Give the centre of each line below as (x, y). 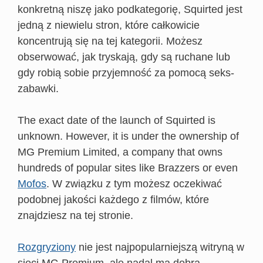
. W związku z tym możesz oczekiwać (134, 184)
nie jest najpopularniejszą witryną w (160, 247)
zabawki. (38, 89)
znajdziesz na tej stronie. (75, 215)
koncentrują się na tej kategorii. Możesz (110, 41)
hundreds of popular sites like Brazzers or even (128, 168)
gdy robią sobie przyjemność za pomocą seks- (126, 73)
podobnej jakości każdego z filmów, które (113, 200)
